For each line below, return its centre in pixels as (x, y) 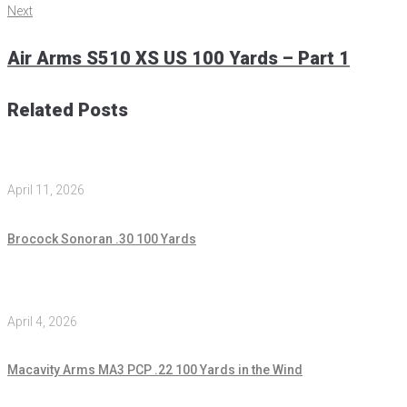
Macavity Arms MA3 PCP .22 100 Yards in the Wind (155, 370)
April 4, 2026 (42, 321)
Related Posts (68, 109)
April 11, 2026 (46, 190)
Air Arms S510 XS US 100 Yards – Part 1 (179, 59)
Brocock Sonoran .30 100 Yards (102, 239)
